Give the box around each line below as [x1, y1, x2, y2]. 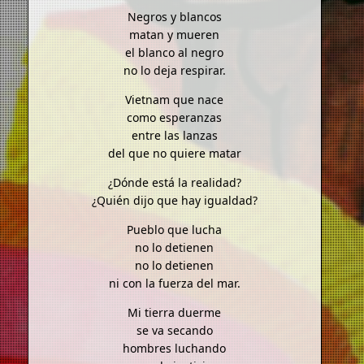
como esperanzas [127, 110, 223, 126]
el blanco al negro [125, 45, 224, 61]
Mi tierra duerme [128, 305, 222, 321]
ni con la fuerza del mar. [108, 275, 240, 292]
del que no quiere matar [107, 145, 241, 162]
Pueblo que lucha [127, 222, 223, 238]
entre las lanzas [131, 128, 218, 144]
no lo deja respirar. [123, 63, 226, 79]
